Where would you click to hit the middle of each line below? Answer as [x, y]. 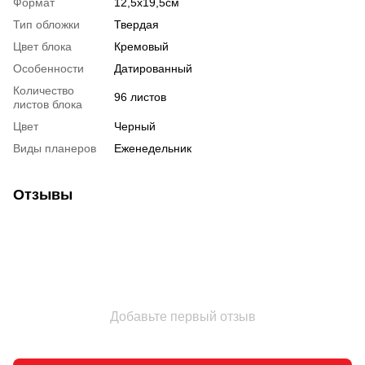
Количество [44, 90]
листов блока [48, 104]
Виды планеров [55, 148]
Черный [135, 126]
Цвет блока [42, 46]
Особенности [48, 68]
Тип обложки [46, 24]
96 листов [140, 97]
